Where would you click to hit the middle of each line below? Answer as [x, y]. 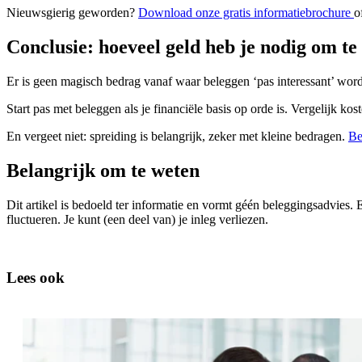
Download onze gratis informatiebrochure [246, 12]
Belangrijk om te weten [103, 170]
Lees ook [36, 278]
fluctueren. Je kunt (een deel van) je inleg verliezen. [137, 219]
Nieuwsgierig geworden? [72, 12]
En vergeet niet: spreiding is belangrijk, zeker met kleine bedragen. [177, 136]
